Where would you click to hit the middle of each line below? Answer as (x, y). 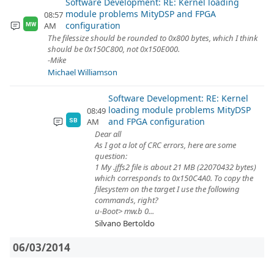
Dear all (108, 134)
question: (111, 156)
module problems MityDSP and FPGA (140, 14)
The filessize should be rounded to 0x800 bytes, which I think (153, 38)
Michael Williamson (83, 72)
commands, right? (127, 200)
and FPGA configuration (156, 121)
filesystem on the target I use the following (167, 189)
